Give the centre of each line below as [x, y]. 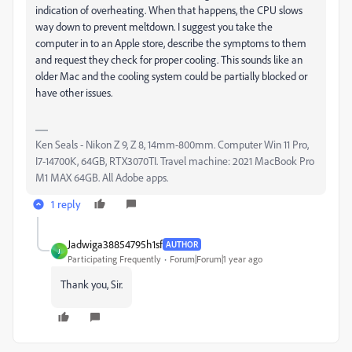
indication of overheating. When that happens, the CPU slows [169, 10]
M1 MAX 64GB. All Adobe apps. [102, 177]
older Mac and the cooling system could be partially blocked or [171, 76]
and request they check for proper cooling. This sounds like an [169, 59]
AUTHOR [182, 244]
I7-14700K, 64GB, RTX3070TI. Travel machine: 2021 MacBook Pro [175, 161]
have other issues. [74, 92]
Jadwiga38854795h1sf [115, 244]
